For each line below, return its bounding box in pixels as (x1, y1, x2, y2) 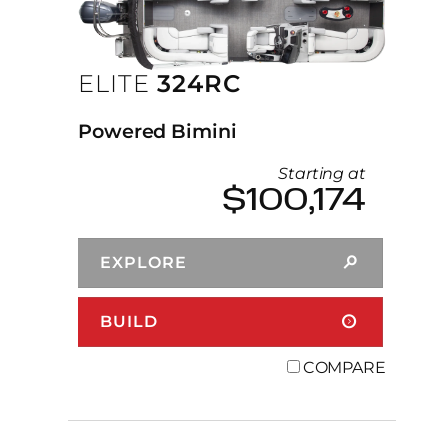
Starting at (278, 163, 366, 183)
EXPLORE (100, 252, 187, 272)
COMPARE (302, 357, 386, 377)
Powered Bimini (78, 119, 237, 144)
